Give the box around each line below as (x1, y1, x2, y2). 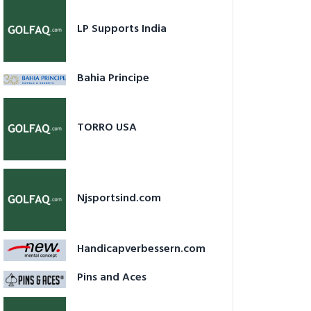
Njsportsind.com (77, 190, 161, 208)
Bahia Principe (77, 69, 149, 88)
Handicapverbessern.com (77, 239, 205, 258)
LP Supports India (77, 20, 167, 39)
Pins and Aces (77, 269, 146, 287)
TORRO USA (77, 119, 137, 137)
